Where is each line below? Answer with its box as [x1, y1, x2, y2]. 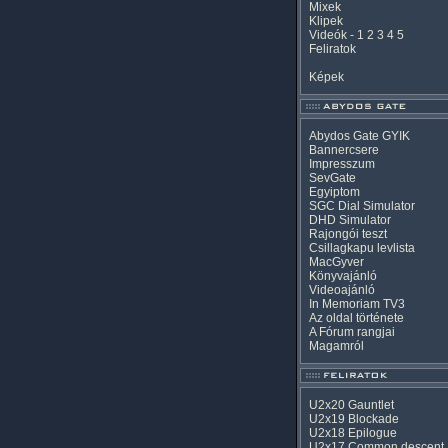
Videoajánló [309, 283, 375, 297]
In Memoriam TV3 [309, 297, 405, 311]
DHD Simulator [309, 213, 391, 227]
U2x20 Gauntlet [309, 398, 394, 412]
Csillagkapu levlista [309, 241, 415, 255]
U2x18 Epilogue [309, 426, 397, 440]
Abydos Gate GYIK [309, 129, 410, 143]
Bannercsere [309, 143, 379, 157]
